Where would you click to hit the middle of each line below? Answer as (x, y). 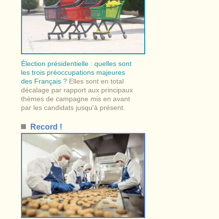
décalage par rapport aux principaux (77, 90)
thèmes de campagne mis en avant (76, 99)
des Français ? (44, 81)
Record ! (46, 127)
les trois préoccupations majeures (73, 73)
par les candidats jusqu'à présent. (73, 108)
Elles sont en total (96, 81)
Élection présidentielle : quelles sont (77, 64)
